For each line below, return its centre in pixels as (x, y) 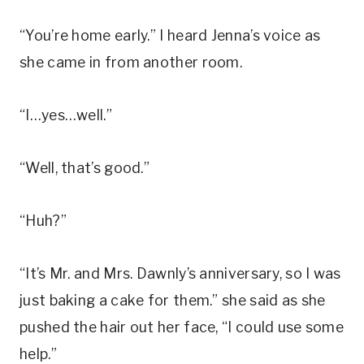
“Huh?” (43, 221)
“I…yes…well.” (66, 115)
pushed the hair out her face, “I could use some (182, 327)
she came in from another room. (131, 62)
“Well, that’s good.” (84, 168)
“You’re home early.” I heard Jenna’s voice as (170, 35)
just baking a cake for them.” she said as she (173, 300)
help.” (38, 354)
